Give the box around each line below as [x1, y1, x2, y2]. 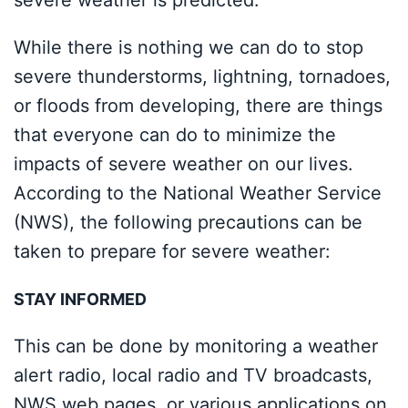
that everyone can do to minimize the [14, 124, 336, 146]
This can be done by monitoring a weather [14, 335, 378, 357]
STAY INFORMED [14, 290, 147, 309]
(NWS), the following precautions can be [14, 211, 362, 233]
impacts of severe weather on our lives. [14, 153, 353, 175]
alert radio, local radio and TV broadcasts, [14, 364, 372, 386]
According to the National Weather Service [14, 182, 382, 204]
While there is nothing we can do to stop [14, 36, 363, 58]
